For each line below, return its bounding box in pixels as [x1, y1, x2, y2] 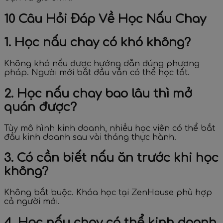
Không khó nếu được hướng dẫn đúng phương [4, 59, 200, 68]
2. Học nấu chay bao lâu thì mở [4, 87, 192, 101]
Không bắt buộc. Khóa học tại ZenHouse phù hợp [4, 188, 212, 198]
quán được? [4, 100, 77, 114]
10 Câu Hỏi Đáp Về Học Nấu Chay [4, 12, 206, 26]
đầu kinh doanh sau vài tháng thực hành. [4, 132, 176, 142]
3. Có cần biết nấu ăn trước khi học [4, 151, 219, 165]
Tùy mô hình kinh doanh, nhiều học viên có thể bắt [4, 123, 215, 133]
